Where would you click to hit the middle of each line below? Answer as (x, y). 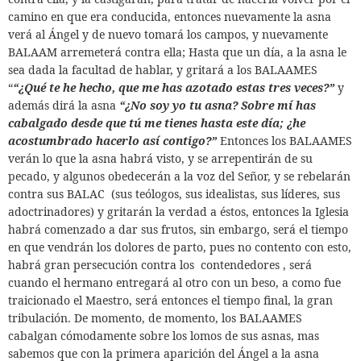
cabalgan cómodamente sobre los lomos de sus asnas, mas (164, 336)
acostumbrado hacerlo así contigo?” (114, 141)
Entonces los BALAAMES (286, 141)
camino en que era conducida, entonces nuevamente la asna (170, 17)
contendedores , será (256, 265)
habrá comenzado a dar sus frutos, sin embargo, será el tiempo (178, 229)
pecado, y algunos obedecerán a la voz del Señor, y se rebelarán (179, 176)
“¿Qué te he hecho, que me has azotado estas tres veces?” (175, 87)
